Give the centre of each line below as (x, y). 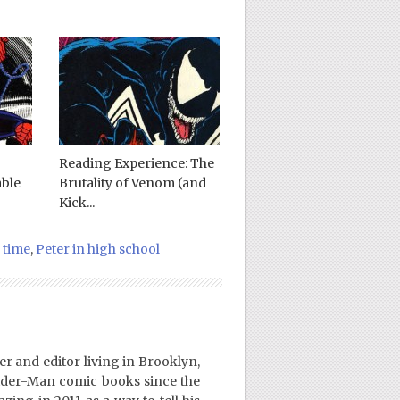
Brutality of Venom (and (132, 183)
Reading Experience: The (136, 163)
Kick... (76, 203)
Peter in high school (97, 249)
